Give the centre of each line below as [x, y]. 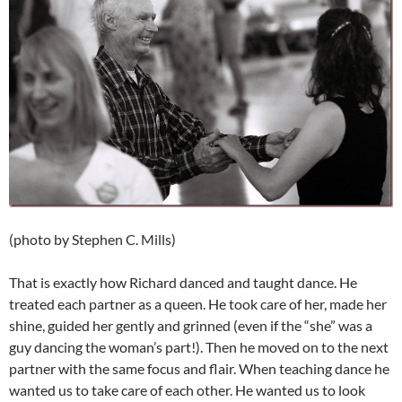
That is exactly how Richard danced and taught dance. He [183, 282]
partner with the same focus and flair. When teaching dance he [199, 368]
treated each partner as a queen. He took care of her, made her [198, 303]
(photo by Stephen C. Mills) [92, 239]
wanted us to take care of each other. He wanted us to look [187, 389]
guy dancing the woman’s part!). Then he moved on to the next [199, 346]
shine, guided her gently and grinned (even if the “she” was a [191, 325]
